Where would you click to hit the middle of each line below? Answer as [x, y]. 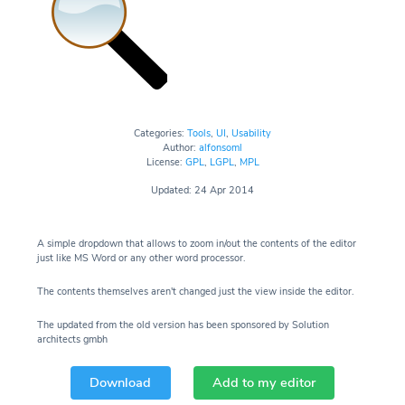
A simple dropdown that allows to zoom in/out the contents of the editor [197, 243]
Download [121, 383]
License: [165, 162]
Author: [181, 147]
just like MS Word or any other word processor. [141, 258]
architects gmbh [72, 339]
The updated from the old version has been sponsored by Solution [183, 325]
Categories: [160, 133]
